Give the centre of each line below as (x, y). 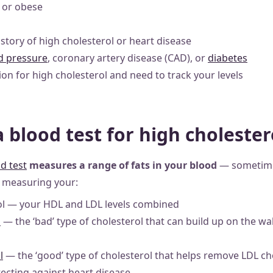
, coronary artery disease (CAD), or (128, 58)
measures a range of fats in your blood (122, 165)
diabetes (228, 58)
